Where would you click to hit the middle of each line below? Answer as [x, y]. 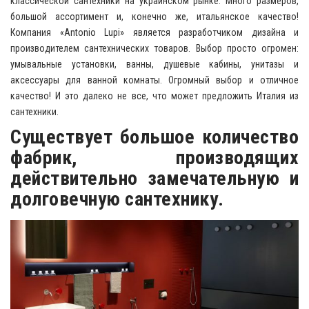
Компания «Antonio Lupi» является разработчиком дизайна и [154, 33]
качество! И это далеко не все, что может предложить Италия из [154, 96]
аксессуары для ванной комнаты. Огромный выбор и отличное [154, 80]
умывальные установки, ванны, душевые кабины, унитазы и [154, 64]
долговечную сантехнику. [119, 199]
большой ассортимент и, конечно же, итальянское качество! [154, 17]
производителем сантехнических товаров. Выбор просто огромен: [154, 49]
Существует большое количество [154, 137]
